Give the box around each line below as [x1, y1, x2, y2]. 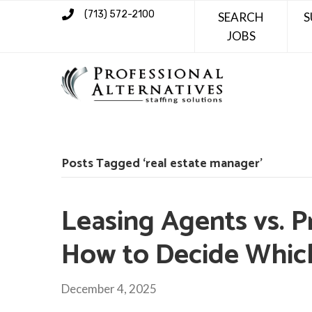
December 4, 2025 [61, 281, 157, 296]
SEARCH [218, 10, 265, 24]
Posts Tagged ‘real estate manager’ [61, 153, 263, 174]
